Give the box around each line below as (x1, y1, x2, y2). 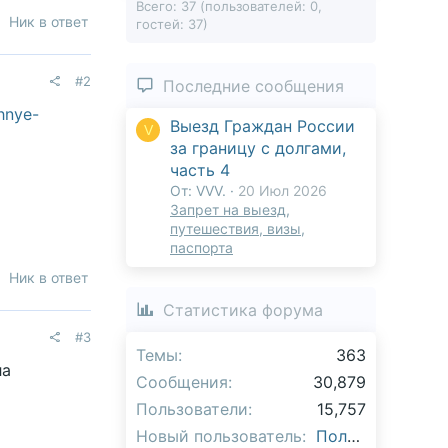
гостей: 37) (136, 16, 208, 33)
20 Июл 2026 (238, 182, 327, 200)
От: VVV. (170, 182, 226, 200)
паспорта (170, 239, 233, 257)
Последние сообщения (163, 75, 344, 96)
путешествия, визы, (170, 220, 305, 238)
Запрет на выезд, (170, 201, 290, 219)
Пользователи (136, 399, 248, 420)
